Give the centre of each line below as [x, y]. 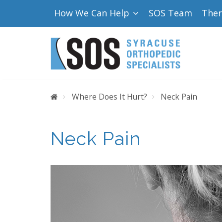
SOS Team [170, 13]
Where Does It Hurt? [109, 97]
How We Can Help [93, 13]
